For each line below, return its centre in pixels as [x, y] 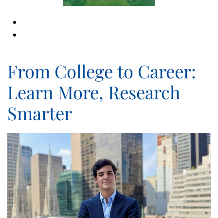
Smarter [40, 112]
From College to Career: [102, 71]
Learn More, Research [94, 91]
